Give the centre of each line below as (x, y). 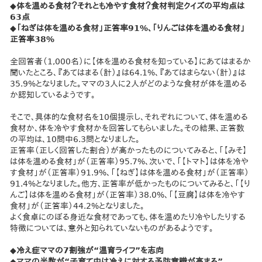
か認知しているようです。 (53, 94)
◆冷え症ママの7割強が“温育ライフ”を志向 (87, 250)
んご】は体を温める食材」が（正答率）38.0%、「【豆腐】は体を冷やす (128, 194)
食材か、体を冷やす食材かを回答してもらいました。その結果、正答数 (127, 128)
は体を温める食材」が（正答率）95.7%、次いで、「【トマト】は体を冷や (130, 161)
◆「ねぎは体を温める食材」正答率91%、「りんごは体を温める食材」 (128, 28)
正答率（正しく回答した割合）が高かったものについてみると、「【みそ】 (129, 150)
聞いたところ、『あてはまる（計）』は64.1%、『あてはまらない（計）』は (128, 72)
